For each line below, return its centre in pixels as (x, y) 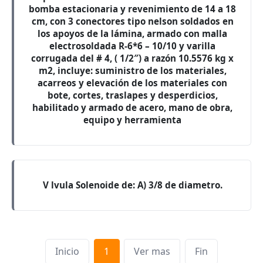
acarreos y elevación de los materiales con (132, 83)
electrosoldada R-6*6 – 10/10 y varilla (132, 46)
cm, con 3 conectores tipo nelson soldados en (132, 21)
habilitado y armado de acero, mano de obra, (132, 107)
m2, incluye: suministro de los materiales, (132, 70)
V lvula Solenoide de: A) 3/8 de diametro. (132, 185)
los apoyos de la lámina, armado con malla (132, 33)
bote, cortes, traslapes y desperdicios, (132, 95)
